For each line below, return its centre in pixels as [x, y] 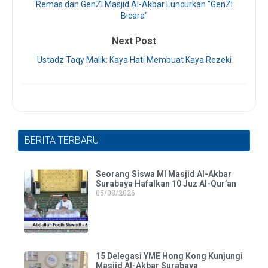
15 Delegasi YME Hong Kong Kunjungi [169, 256]
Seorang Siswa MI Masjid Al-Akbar [163, 174]
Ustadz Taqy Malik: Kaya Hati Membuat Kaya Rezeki [134, 60]
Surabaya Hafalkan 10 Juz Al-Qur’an [166, 184]
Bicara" [134, 16]
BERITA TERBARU [62, 141]
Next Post [134, 41]
